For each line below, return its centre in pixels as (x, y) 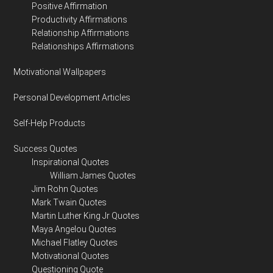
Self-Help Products (50, 123)
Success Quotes (46, 149)
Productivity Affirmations (80, 20)
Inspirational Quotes (71, 162)
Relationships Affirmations (83, 47)
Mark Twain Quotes (69, 203)
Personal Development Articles (72, 98)
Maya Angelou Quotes (74, 229)
